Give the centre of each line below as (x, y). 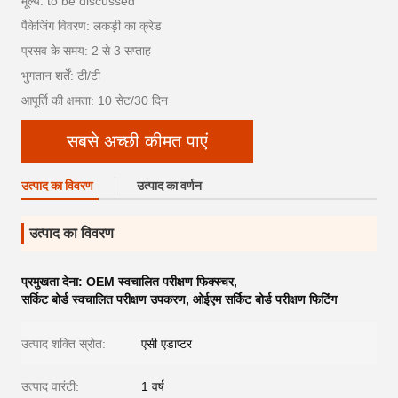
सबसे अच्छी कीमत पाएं (137, 141)
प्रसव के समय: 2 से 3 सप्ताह (86, 51)
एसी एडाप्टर (167, 344)
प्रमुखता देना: (54, 282)
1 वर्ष (153, 386)
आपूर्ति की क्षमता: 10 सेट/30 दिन (95, 100)
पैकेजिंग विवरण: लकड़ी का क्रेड (92, 26)
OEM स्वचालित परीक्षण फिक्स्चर (160, 282)
